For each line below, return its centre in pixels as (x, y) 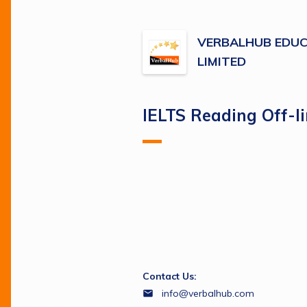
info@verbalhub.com (208, 293)
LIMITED (222, 61)
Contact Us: (170, 276)
